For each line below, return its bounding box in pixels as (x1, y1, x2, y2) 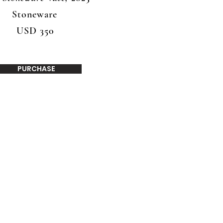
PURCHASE (17, 64, 55, 74)
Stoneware (12, 8, 57, 20)
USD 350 (16, 25, 54, 37)
